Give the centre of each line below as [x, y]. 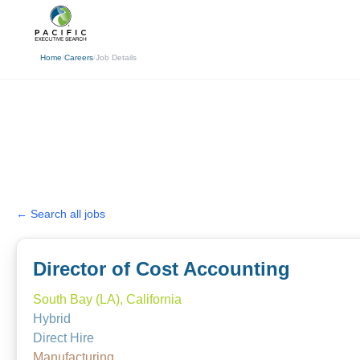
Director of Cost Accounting [162, 269]
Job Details [116, 57]
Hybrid [52, 319]
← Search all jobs [61, 214]
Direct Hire [63, 338]
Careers [79, 57]
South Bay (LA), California [107, 299]
